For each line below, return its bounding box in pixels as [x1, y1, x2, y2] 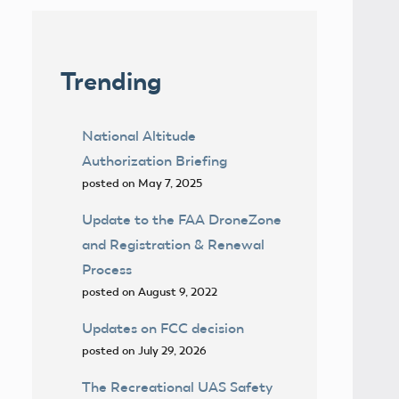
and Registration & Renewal [82, 235, 265, 253]
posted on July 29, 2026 [82, 343, 207, 357]
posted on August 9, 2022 [82, 284, 217, 298]
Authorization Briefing [82, 151, 227, 169]
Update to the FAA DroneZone [82, 210, 281, 228]
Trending [61, 65, 162, 96]
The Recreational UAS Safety [82, 378, 273, 395]
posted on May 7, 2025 [82, 175, 202, 190]
